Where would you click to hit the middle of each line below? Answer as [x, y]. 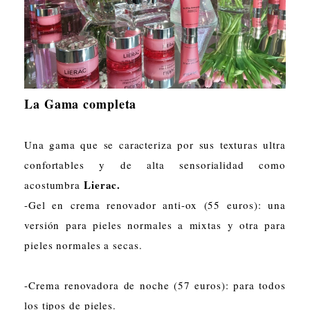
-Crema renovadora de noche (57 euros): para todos [155, 285]
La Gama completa [81, 103]
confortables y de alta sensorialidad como [155, 164]
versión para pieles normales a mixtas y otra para [155, 225]
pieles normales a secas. [83, 245]
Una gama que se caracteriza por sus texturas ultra [155, 144]
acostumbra [54, 184]
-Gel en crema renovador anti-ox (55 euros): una [155, 204]
